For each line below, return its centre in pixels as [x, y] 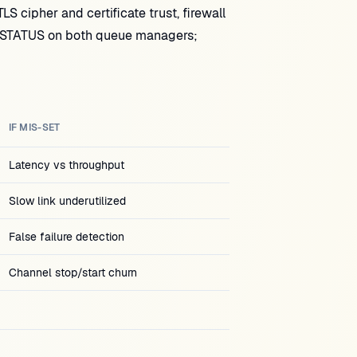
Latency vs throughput [66, 165]
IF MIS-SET [34, 127]
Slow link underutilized [67, 201]
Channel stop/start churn [73, 273]
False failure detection [66, 237]
